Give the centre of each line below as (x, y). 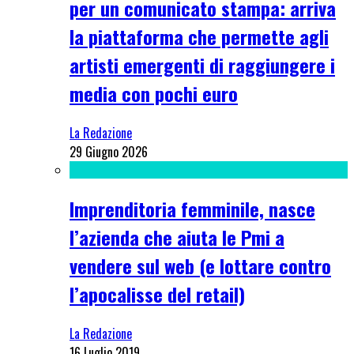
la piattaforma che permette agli (199, 37)
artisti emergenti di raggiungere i (202, 65)
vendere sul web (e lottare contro (200, 265)
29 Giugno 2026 (109, 152)
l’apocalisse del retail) (157, 294)
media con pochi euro (154, 94)
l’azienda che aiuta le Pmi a (177, 237)
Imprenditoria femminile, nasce (192, 208)
